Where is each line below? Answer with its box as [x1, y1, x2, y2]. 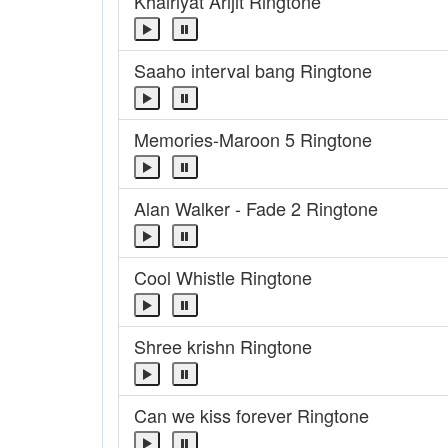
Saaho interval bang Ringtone [134, 57, 372, 83]
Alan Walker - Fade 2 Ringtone [134, 195, 378, 221]
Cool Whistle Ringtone [134, 264, 312, 290]
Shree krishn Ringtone [134, 333, 312, 359]
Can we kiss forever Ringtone [134, 402, 369, 428]
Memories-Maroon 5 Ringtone [134, 126, 372, 152]
